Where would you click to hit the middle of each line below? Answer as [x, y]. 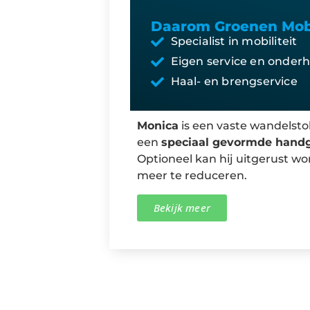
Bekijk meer [182, 207]
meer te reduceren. [192, 176]
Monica [157, 126]
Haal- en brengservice [234, 82]
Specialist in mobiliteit [234, 42]
